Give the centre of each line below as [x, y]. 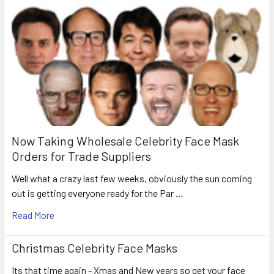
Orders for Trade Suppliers [81, 156]
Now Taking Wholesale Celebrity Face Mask [125, 141]
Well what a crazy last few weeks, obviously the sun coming [132, 179]
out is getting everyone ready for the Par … [98, 193]
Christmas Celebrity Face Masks [94, 248]
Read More [33, 215]
